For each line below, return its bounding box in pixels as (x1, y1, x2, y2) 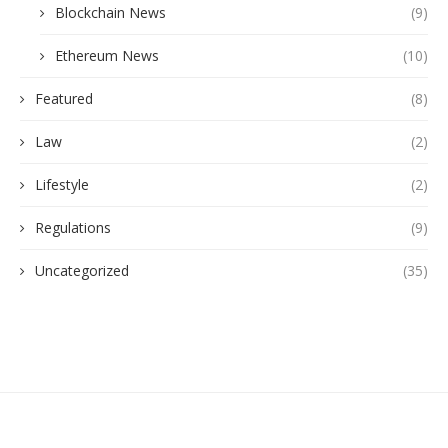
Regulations (35, 218, 111, 238)
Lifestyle (35, 175, 89, 195)
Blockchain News (55, 3, 166, 23)
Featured (35, 89, 93, 109)
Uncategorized (35, 261, 129, 281)
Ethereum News (55, 46, 159, 66)
